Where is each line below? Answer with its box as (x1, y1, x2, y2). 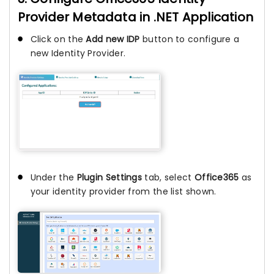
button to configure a (139, 32, 240, 45)
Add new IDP (86, 32, 140, 45)
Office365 (194, 171, 239, 183)
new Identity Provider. (30, 46, 126, 59)
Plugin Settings (76, 171, 142, 183)
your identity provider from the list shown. (30, 185, 217, 198)
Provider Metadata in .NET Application (17, 8, 253, 26)
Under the (30, 171, 77, 183)
